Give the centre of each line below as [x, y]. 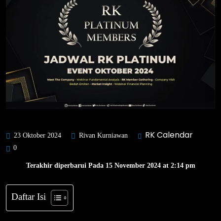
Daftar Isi [29, 196]
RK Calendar [169, 135]
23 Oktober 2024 [37, 135]
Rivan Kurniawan [102, 135]
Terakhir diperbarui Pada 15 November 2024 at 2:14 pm [110, 165]
